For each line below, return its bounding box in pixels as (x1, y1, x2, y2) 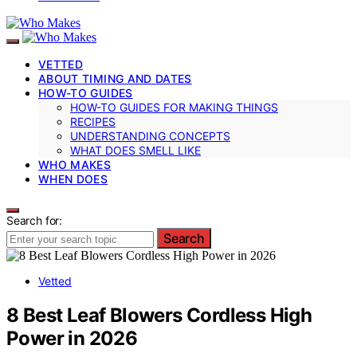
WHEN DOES (38, 171, 108, 186)
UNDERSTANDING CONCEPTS (70, 128, 230, 143)
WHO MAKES (38, 157, 112, 171)
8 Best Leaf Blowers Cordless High (6, 303, 312, 327)
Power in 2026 (6, 326, 138, 350)
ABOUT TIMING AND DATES (38, 71, 192, 85)
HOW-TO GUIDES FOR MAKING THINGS (70, 100, 278, 114)
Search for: (6, 213, 63, 227)
